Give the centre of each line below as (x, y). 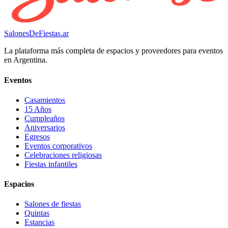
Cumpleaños (45, 118)
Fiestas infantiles (51, 164)
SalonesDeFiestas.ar (36, 34)
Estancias (39, 222)
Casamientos (45, 100)
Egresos (37, 136)
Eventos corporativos (58, 146)
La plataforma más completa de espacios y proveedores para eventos (113, 51)
